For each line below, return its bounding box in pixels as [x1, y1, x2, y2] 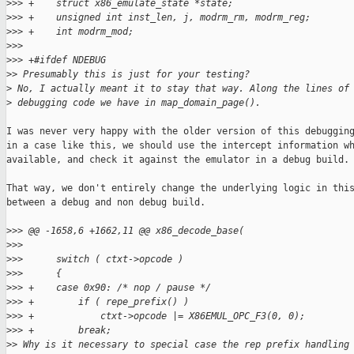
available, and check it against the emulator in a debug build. [6, 154, 349, 166]
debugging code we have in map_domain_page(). [12, 97, 261, 109]
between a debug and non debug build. [6, 197, 205, 209]
